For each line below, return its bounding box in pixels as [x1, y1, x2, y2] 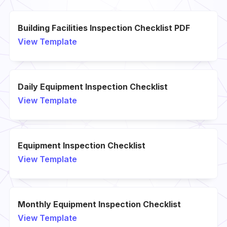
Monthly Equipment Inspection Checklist [17, 199, 181, 210]
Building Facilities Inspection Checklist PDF [17, 23, 190, 33]
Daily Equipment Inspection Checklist [17, 82, 168, 92]
